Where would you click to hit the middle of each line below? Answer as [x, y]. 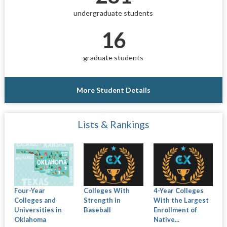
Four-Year [29, 190]
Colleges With [107, 190]
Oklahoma [30, 219]
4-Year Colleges [178, 190]
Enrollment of [175, 210]
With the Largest [181, 200]
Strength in [102, 200]
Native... [166, 219]
